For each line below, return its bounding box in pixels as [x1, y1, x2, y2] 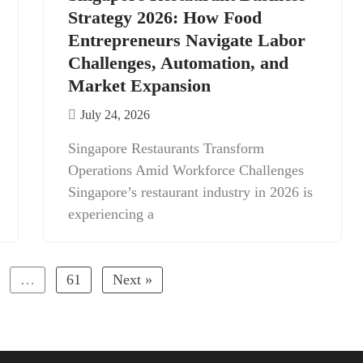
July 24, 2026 [80, 108, 150, 122]
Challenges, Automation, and [68, 53, 288, 73]
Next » [112, 271, 152, 288]
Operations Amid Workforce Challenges [68, 162, 304, 178]
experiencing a [68, 206, 154, 222]
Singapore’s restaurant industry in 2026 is [68, 184, 313, 200]
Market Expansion [68, 75, 211, 96]
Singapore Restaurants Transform [68, 140, 264, 156]
